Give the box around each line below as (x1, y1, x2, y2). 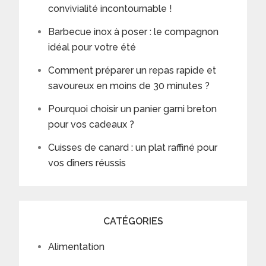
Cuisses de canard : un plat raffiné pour (48, 141, 218, 153)
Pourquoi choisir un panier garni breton (48, 103, 217, 115)
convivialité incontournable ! (48, 2, 173, 14)
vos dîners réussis (48, 157, 126, 169)
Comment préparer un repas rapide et (48, 64, 217, 76)
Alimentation (48, 240, 105, 252)
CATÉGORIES (103, 215, 163, 227)
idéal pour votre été (48, 41, 137, 53)
